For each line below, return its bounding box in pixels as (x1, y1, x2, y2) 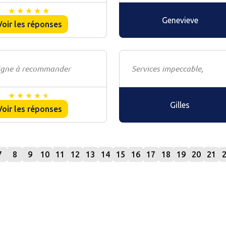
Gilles (170, 100, 190, 109)
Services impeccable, (132, 63, 203, 74)
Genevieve (161, 16, 198, 25)
